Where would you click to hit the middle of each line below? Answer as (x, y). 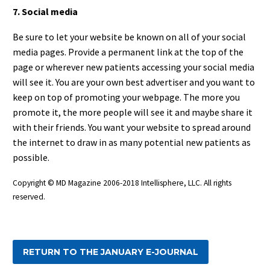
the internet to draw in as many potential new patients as (132, 143)
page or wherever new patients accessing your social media (133, 67)
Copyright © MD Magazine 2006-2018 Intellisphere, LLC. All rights (122, 183)
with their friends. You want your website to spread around (132, 127)
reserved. (29, 197)
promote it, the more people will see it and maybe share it (133, 112)
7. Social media (45, 11)
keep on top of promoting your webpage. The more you (126, 97)
